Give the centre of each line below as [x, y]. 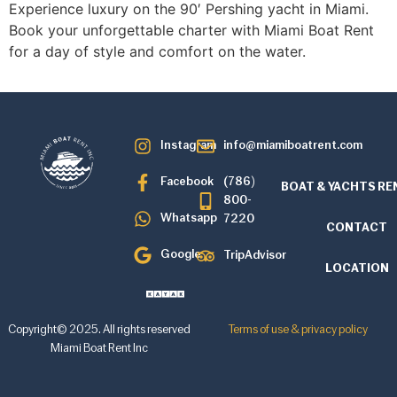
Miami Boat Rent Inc [99, 349]
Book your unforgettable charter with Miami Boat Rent [191, 30]
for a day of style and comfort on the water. [157, 51]
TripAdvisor [254, 256]
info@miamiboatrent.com [292, 146]
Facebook [187, 183]
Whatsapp [188, 219]
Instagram [188, 146]
